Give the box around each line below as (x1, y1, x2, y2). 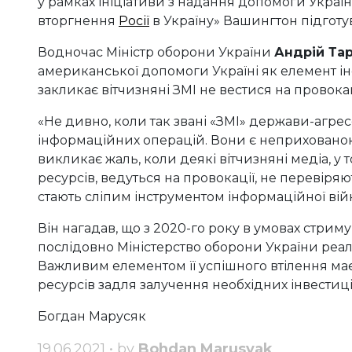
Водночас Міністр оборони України (38, 45, 274, 60)
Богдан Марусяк (38, 309, 146, 324)
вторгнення (38, 13, 119, 29)
